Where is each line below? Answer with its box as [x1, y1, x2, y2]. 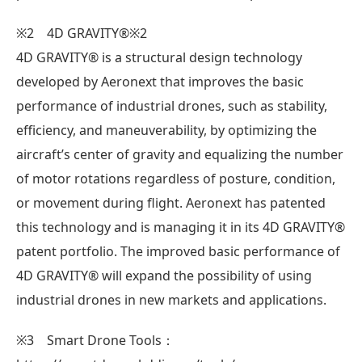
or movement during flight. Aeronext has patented [16, 193, 326, 212]
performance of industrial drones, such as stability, [16, 96, 327, 115]
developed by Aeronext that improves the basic [16, 72, 304, 90]
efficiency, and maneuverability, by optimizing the [16, 120, 317, 139]
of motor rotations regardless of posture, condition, [16, 169, 335, 187]
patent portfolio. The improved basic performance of [16, 242, 340, 260]
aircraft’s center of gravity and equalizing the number [16, 145, 343, 163]
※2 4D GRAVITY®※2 [16, 23, 147, 42]
